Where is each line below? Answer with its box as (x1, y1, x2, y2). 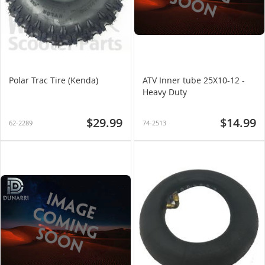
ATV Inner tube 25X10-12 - (143, 75, 245, 86)
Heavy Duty (143, 86, 187, 98)
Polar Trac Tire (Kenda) (9, 75, 98, 86)
